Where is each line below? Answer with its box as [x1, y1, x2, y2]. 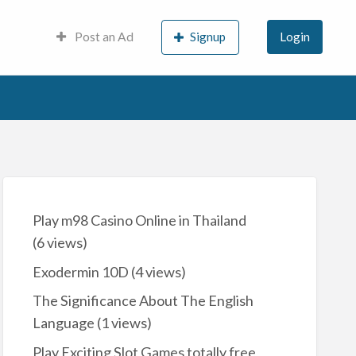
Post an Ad [72, 29, 134, 44]
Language [32, 314, 95, 332]
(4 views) [128, 262, 186, 281]
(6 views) [32, 234, 87, 252]
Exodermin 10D [32, 262, 129, 281]
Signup [190, 29, 226, 44]
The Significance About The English [32, 292, 253, 310]
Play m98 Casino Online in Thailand [32, 211, 246, 230]
